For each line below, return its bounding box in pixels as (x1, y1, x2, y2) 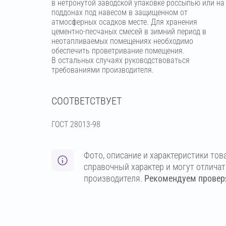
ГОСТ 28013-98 (51, 120, 100, 129)
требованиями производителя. (51, 65, 154, 75)
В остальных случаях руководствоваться (51, 55, 190, 65)
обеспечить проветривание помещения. (51, 46, 185, 55)
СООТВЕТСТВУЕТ (51, 95, 122, 107)
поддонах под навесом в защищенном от (51, 8, 188, 17)
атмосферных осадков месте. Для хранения (51, 17, 197, 27)
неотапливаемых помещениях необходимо (51, 36, 193, 46)
